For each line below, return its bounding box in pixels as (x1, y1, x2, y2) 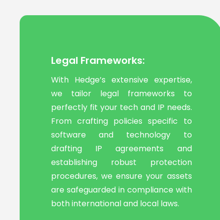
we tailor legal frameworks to (51, 87, 192, 99)
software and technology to (51, 129, 192, 140)
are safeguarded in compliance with (51, 184, 192, 195)
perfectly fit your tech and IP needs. (51, 101, 192, 113)
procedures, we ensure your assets (51, 170, 192, 182)
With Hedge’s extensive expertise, (51, 74, 192, 85)
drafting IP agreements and (51, 142, 192, 154)
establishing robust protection (51, 156, 192, 168)
